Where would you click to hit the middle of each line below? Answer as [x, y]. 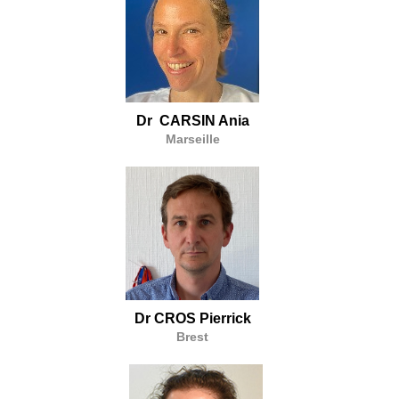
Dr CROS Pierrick [192, 318]
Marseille [192, 138]
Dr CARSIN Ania [192, 120]
